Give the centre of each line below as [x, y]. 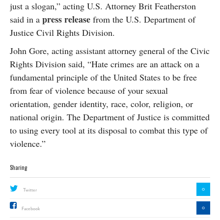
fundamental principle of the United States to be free [103, 77]
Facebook [31, 209]
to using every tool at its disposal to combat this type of [109, 130]
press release [66, 19]
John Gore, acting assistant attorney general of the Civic [110, 51]
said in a [26, 19]
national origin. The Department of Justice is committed [110, 117]
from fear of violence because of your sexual [89, 90]
